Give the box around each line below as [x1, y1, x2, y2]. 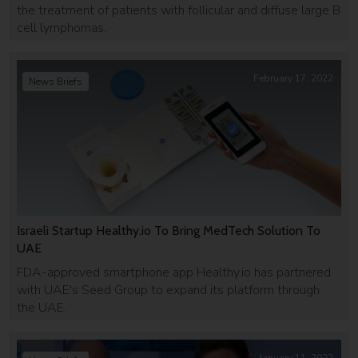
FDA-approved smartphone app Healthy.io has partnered [17, 263, 332, 281]
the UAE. [17, 298, 67, 316]
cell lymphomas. [17, 18, 107, 37]
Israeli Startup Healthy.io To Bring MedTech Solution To [17, 222, 321, 238]
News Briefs [29, 75, 83, 88]
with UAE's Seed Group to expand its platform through [17, 280, 320, 299]
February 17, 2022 [253, 72, 333, 85]
